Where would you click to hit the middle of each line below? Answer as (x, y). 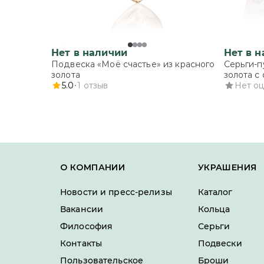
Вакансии (82, 209)
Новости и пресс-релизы (116, 192)
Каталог (215, 192)
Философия (87, 226)
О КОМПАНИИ (93, 167)
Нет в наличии (89, 53)
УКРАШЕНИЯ (227, 167)
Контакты (81, 243)
